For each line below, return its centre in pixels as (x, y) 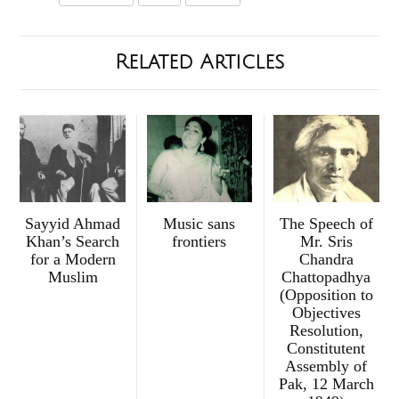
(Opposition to (326, 295)
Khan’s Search (73, 242)
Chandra (326, 260)
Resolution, (326, 331)
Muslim (73, 277)
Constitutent (326, 349)
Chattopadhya (326, 277)
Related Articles (199, 62)
